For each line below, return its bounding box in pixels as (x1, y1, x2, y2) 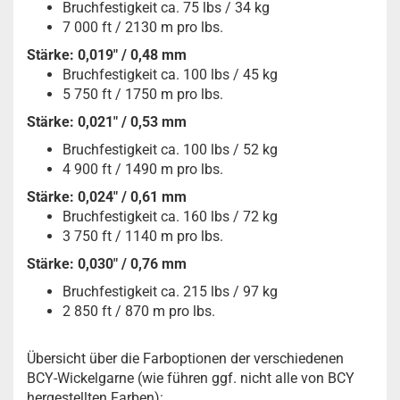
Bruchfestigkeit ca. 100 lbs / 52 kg (62, 140, 278, 158)
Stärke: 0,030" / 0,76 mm (27, 254, 187, 272)
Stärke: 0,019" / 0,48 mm (27, 46, 187, 63)
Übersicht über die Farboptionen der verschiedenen (27, 349, 344, 367)
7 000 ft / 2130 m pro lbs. (62, 18, 223, 36)
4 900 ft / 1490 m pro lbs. (62, 160, 223, 178)
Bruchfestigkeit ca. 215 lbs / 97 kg (62, 282, 278, 300)
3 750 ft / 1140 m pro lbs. (62, 227, 223, 245)
